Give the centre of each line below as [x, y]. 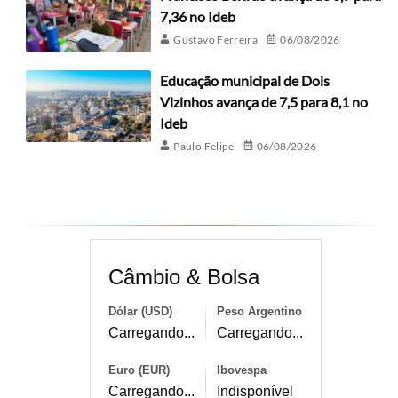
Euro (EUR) [139, 370]
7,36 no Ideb [198, 16]
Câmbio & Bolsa [183, 277]
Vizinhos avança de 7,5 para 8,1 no [264, 102]
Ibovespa [241, 370]
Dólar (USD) [140, 312]
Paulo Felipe [204, 147]
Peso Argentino [259, 312]
